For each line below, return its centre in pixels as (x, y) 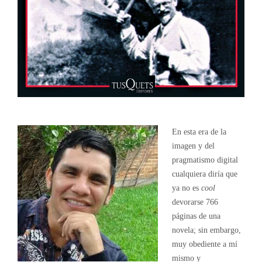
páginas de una (196, 216)
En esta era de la (199, 132)
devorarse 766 (195, 202)
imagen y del (193, 146)
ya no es (186, 188)
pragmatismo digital (205, 160)
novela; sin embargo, (206, 230)
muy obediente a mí (204, 244)
